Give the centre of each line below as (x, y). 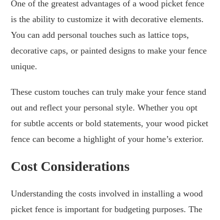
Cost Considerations (70, 166)
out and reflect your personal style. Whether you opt (104, 107)
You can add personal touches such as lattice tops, (100, 35)
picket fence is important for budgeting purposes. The (107, 209)
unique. (24, 66)
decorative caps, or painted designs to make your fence (109, 50)
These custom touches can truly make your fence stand (109, 92)
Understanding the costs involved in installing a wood (107, 193)
